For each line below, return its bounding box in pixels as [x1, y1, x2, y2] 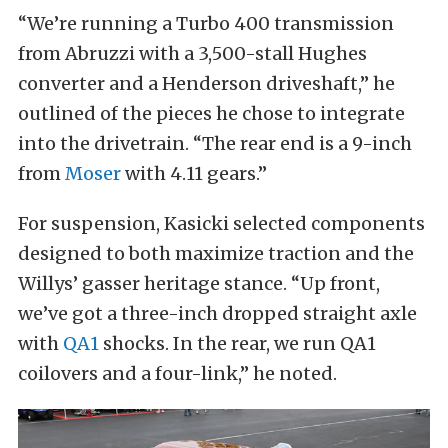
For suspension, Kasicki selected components [18, 212, 425, 236]
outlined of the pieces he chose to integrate [18, 102, 405, 126]
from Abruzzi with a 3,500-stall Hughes [18, 42, 367, 66]
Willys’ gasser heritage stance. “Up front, [18, 272, 380, 296]
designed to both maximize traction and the [18, 242, 414, 266]
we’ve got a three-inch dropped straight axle [18, 302, 417, 326]
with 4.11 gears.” [125, 162, 267, 186]
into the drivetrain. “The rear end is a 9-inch [18, 132, 412, 156]
